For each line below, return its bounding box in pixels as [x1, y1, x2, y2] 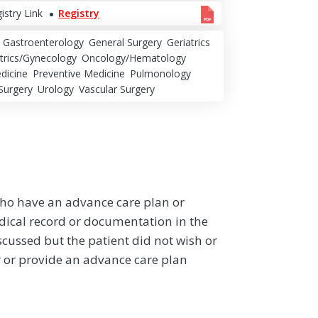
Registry [58, 6, 100, 20]
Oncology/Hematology [81, 51, 186, 65]
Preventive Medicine [32, 67, 125, 81]
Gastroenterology [2, 35, 84, 50]
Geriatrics [166, 35, 210, 50]
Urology [37, 82, 74, 97]
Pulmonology [129, 67, 191, 81]
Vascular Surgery [78, 82, 155, 97]
